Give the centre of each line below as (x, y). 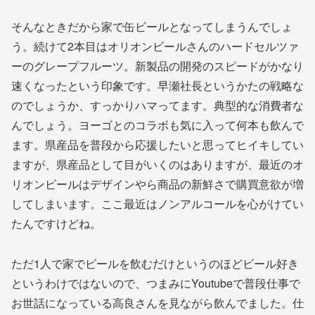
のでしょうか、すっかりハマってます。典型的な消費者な (157, 105)
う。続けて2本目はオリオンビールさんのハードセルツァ (155, 46)
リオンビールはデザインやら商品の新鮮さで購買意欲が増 (157, 184)
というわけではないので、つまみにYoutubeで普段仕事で (156, 283)
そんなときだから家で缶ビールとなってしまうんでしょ (152, 26)
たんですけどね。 (56, 223)
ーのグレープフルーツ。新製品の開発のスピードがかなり (157, 65)
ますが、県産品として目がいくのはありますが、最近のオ (157, 164)
